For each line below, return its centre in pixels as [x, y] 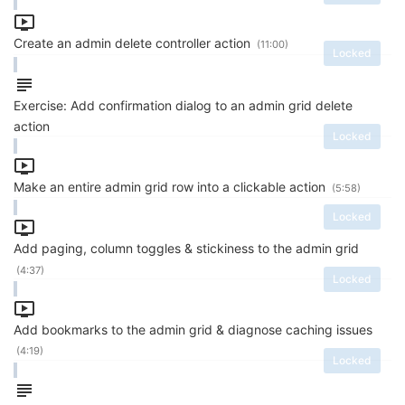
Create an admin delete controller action [134, 43]
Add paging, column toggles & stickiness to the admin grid [186, 249]
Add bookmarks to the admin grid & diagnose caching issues [193, 330]
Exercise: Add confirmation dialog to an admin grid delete [183, 105]
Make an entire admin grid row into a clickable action [171, 186]
